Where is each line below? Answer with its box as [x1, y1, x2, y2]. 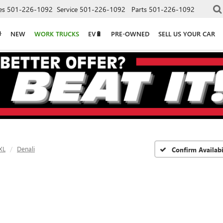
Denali [17, 144, 35, 153]
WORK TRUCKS [34, 29, 79, 38]
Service [57, 4, 78, 14]
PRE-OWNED [111, 29, 149, 38]
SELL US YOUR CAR [158, 29, 215, 38]
